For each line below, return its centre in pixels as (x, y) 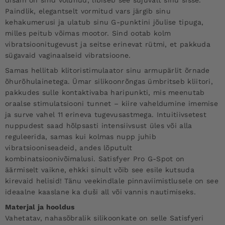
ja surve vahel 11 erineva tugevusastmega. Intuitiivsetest (106, 114)
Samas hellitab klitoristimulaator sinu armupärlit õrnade (107, 70)
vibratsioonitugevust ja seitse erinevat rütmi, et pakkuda (108, 44)
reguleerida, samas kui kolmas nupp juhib (81, 136)
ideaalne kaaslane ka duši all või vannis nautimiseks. (100, 192)
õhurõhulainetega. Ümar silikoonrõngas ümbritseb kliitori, (109, 81)
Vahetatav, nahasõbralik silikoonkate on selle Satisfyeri (104, 218)
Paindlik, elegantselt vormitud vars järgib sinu (88, 11)
